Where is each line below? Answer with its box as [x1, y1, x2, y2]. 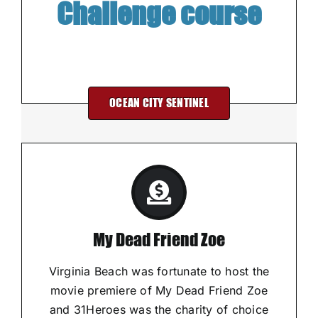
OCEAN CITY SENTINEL [109, 97, 209, 109]
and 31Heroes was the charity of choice [49, 302, 269, 317]
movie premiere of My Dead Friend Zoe [50, 283, 268, 297]
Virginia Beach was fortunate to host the [48, 264, 270, 278]
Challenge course [57, 2, 261, 28]
